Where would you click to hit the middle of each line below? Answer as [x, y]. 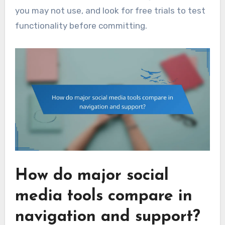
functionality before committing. [81, 25]
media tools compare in [103, 196]
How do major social [92, 176]
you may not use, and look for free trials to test [110, 10]
